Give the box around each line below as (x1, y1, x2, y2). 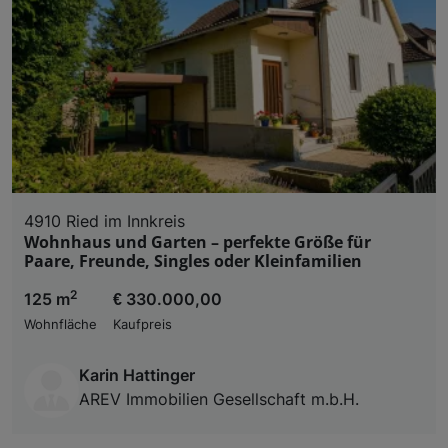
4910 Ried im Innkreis (24, 210, 185, 231)
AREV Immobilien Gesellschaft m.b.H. (79, 388, 359, 409)
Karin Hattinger (79, 364, 195, 385)
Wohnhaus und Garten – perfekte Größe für (24, 230, 371, 253)
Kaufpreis (113, 316, 172, 332)
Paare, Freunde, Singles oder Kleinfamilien (24, 249, 362, 272)
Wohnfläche (24, 316, 97, 332)
